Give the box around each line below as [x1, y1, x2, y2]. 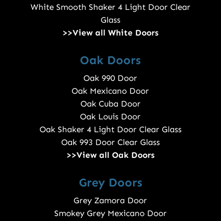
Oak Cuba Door [80, 99, 141, 109]
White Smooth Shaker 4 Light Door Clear [30, 2, 190, 12]
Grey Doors [78, 175, 142, 190]
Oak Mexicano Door [72, 86, 149, 96]
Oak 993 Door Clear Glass [61, 137, 160, 147]
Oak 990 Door [83, 73, 138, 83]
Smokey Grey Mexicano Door [54, 208, 167, 219]
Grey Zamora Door [74, 195, 147, 206]
